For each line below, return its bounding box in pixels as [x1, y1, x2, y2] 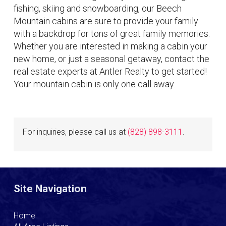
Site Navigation [14, 183, 87, 195]
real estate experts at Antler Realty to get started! [14, 66, 207, 77]
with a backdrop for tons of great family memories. [14, 28, 210, 39]
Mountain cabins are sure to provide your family [14, 16, 198, 26]
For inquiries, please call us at [23, 127, 128, 137]
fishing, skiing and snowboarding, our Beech [14, 3, 182, 14]
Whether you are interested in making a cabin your [14, 41, 207, 51]
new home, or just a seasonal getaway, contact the [14, 53, 209, 64]
